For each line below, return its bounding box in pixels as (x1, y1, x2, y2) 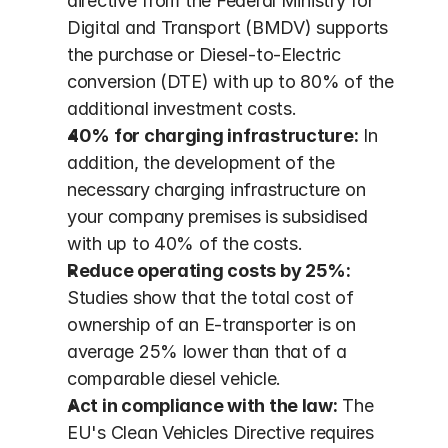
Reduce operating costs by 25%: (67, 260, 351, 281)
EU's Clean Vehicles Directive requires (67, 422, 374, 443)
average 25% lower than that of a (67, 341, 347, 362)
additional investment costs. (67, 98, 297, 119)
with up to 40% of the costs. (67, 233, 303, 254)
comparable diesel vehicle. (67, 368, 281, 389)
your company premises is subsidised (67, 206, 368, 227)
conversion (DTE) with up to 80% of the (67, 71, 394, 92)
